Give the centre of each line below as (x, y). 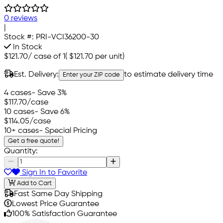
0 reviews (21, 19)
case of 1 (50, 57)
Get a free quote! (34, 141)
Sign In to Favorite (54, 172)
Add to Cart (33, 183)
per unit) (109, 57)
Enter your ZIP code (91, 75)
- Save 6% (52, 112)
